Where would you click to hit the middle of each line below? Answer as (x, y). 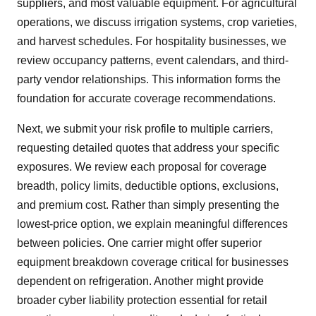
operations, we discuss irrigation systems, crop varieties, (157, 23)
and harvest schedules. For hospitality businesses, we (152, 42)
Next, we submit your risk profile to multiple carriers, (145, 129)
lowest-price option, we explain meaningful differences (152, 224)
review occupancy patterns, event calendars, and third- (153, 61)
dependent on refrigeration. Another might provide (140, 281)
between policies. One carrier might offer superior (139, 243)
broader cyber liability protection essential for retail (142, 300)
